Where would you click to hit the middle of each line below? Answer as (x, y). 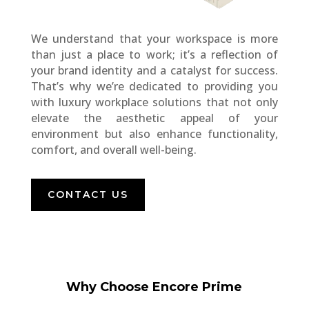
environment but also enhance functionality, (154, 134)
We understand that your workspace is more (154, 39)
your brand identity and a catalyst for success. (154, 71)
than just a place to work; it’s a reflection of (154, 55)
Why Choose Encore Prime (154, 287)
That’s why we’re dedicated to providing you (154, 87)
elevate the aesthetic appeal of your (154, 118)
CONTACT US (88, 195)
